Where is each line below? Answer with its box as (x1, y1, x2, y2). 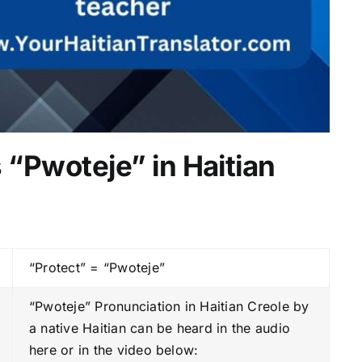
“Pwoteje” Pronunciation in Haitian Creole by (28, 297, 309, 314)
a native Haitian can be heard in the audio (28, 319, 291, 336)
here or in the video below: (28, 341, 199, 358)
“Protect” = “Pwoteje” (28, 259, 165, 276)
